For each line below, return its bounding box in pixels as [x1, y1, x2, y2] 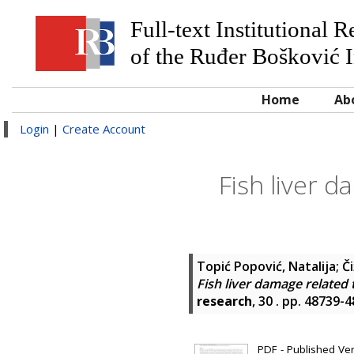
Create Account [62, 121, 145, 137]
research [197, 292, 252, 310]
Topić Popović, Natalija [197, 258, 336, 275]
